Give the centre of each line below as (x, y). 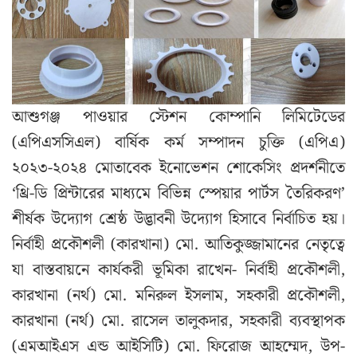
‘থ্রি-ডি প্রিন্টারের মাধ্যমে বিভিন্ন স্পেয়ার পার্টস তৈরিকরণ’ (178, 194)
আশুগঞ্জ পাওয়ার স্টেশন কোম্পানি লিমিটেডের (178, 118)
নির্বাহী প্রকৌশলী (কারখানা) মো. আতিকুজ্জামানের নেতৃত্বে (178, 245)
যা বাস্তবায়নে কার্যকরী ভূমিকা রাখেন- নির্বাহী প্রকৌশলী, (178, 271)
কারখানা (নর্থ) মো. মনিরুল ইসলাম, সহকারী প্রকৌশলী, (178, 296)
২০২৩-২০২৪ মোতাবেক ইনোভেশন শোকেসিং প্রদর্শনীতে (178, 169)
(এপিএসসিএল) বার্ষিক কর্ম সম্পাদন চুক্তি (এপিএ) (178, 143)
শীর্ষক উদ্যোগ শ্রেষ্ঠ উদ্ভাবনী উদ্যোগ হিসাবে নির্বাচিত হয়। (178, 220)
